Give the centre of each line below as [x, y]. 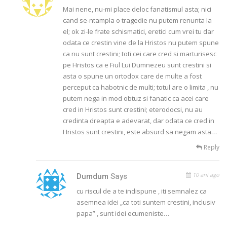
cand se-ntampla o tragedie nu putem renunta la [138, 21]
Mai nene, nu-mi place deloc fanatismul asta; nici [137, 9]
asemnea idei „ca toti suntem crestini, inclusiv [146, 202]
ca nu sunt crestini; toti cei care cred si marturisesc [140, 54]
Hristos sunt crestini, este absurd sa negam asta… [140, 132]
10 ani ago [205, 175]
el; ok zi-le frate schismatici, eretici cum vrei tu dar [139, 32]
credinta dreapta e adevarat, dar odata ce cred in [139, 121]
